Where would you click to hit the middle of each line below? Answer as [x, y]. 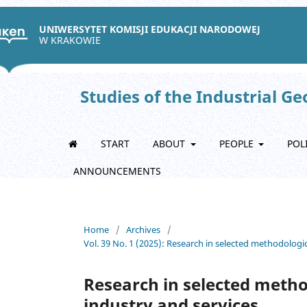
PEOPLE [237, 144]
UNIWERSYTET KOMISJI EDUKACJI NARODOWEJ [150, 29]
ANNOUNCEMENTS [117, 171]
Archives [143, 229]
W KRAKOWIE [70, 40]
